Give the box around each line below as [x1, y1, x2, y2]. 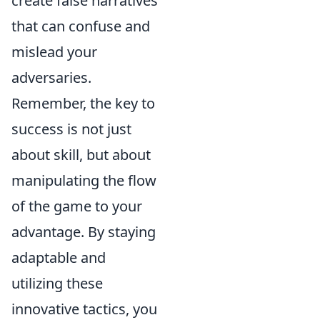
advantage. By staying [11, 221, 156, 241]
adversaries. [11, 67, 91, 87]
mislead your [11, 41, 97, 61]
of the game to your [11, 196, 142, 216]
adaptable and [11, 247, 106, 267]
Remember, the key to [11, 93, 155, 113]
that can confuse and [11, 16, 150, 36]
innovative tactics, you [11, 299, 157, 319]
